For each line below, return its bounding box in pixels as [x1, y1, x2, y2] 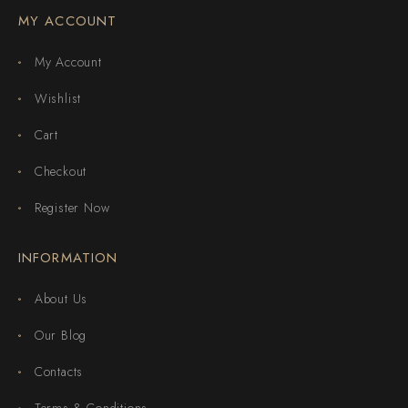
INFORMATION [18, 247, 118, 268]
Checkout [34, 161, 87, 180]
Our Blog [34, 325, 87, 344]
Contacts [34, 362, 84, 381]
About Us [34, 289, 88, 308]
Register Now [34, 198, 110, 217]
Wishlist [34, 88, 82, 107]
